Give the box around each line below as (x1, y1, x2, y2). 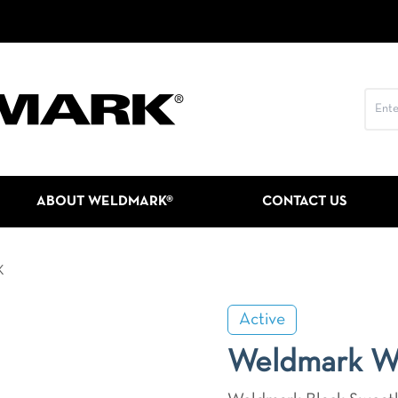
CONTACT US (262, 195, 347, 208)
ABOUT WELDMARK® (36, 195, 173, 208)
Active (239, 312, 285, 328)
